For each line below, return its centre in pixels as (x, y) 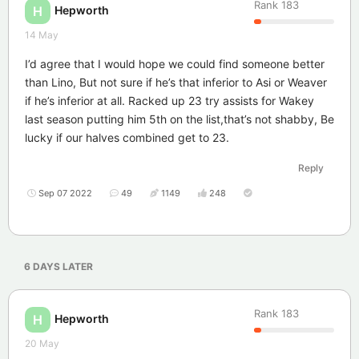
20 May (42, 344)
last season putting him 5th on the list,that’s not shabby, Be (179, 119)
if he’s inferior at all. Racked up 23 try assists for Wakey (169, 101)
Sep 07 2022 (65, 194)
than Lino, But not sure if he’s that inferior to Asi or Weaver (176, 83)
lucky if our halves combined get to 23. (127, 138)
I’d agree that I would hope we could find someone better (175, 64)
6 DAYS (42, 267)
